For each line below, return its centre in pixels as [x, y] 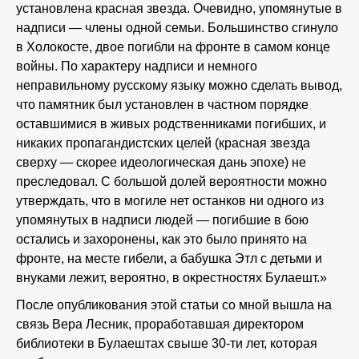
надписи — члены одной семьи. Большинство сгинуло [177, 28]
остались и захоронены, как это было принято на [161, 239]
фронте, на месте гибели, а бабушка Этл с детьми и [169, 258]
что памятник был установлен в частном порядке [162, 105]
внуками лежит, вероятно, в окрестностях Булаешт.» [171, 278]
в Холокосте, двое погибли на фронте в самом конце [173, 47]
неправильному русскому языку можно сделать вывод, [179, 85]
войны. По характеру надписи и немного [137, 66]
